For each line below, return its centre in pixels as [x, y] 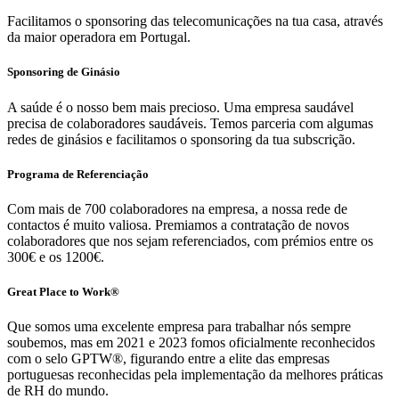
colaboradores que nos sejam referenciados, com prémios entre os [190, 241]
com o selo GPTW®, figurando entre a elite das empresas [168, 359]
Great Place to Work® [63, 292]
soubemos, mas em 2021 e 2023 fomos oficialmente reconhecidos [191, 343]
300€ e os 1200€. [56, 257]
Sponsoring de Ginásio [64, 72]
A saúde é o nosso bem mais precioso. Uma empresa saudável [180, 107]
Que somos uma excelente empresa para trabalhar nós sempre [179, 327]
